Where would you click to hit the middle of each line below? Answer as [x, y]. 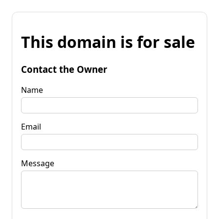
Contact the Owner [64, 69]
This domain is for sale [108, 42]
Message [38, 163]
